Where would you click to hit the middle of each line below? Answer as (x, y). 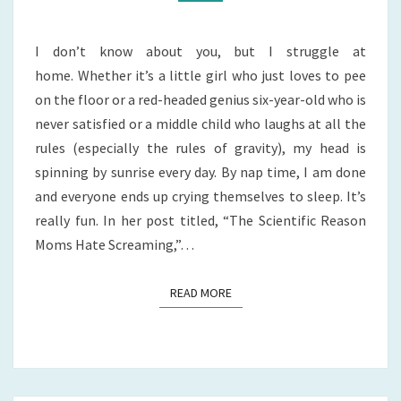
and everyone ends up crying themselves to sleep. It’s (200, 196)
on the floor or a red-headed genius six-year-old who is (200, 99)
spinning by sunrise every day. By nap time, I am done (200, 171)
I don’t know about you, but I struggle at (200, 51)
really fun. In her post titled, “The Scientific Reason (200, 220)
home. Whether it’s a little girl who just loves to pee (200, 75)
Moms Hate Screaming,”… (115, 244)
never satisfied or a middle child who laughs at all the (200, 123)
